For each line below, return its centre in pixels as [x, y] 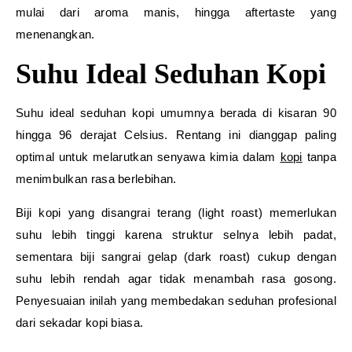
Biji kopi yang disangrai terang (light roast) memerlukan [176, 213]
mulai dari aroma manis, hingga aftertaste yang [176, 12]
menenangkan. [55, 34]
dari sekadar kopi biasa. [80, 323]
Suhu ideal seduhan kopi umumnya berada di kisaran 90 [176, 113]
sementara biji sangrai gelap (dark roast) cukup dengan [176, 257]
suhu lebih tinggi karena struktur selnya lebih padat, [176, 235]
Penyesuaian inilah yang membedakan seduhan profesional [176, 301]
